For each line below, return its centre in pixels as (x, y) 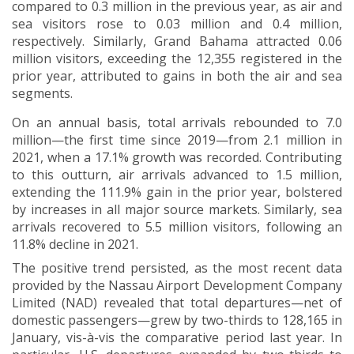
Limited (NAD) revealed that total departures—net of (177, 303)
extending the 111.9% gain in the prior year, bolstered (177, 192)
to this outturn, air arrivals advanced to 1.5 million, (177, 175)
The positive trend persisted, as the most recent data (177, 268)
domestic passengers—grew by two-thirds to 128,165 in (177, 320)
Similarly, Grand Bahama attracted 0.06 (218, 41)
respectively (47, 41)
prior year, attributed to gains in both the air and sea (177, 76)
